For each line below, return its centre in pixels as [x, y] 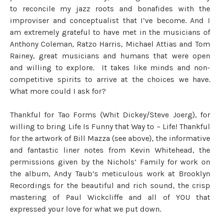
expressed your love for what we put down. [85, 209]
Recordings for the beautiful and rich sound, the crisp [110, 185]
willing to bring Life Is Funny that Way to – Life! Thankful [110, 126]
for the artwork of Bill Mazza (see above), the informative [110, 138]
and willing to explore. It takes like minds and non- [110, 67]
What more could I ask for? [58, 91]
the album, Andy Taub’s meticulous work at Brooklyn [110, 173]
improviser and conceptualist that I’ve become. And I [110, 20]
